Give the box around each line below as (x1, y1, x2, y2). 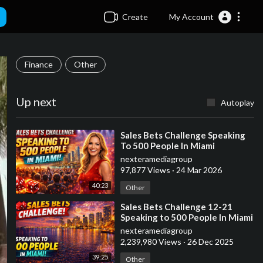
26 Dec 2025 (185, 237, 234, 247)
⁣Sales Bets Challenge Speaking (120, 130, 245, 140)
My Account (166, 11, 217, 22)
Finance (24, 59, 53, 69)
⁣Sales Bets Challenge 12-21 (120, 201, 232, 212)
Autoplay (221, 97, 254, 107)
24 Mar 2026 (174, 165, 222, 175)
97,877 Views (120, 165, 172, 175)
